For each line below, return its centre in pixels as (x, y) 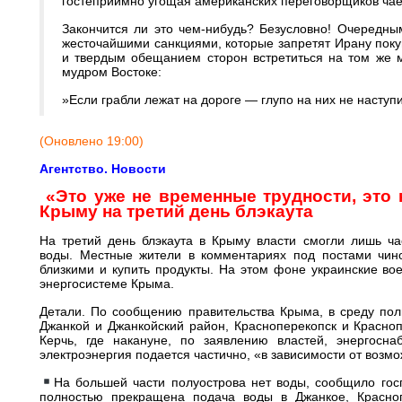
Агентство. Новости (103, 169)
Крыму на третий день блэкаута (176, 211)
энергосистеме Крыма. (107, 284)
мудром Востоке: (112, 72)
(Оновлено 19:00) (92, 141)
